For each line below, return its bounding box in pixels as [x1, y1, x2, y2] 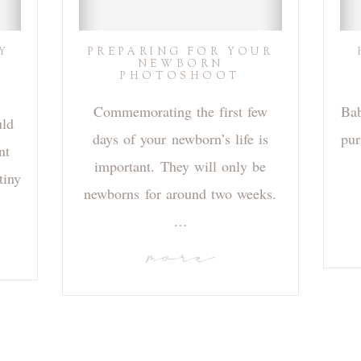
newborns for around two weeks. [84, 184, 277, 204]
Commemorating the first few [93, 102, 268, 122]
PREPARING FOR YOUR [87, 45, 274, 60]
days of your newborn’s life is [92, 129, 269, 149]
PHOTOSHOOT [120, 69, 241, 85]
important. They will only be [94, 156, 267, 176]
